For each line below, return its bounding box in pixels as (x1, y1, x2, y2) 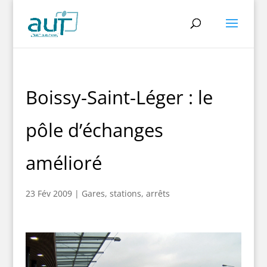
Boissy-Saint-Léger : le (25, 85, 213, 110)
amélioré (25, 150, 102, 175)
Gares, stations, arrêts (81, 188, 170, 199)
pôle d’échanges (25, 117, 163, 142)
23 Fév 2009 (25, 188, 72, 199)
